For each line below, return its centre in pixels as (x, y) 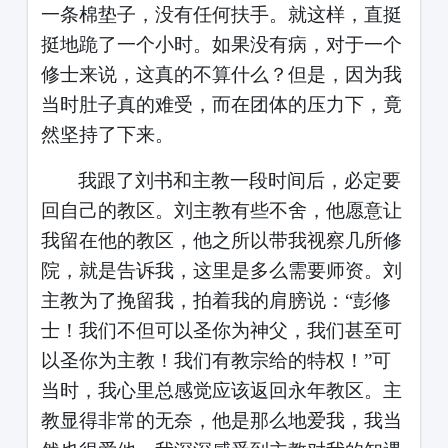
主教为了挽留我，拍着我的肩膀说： (192, 300)
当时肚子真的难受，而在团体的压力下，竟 (221, 104)
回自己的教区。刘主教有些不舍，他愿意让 (221, 210)
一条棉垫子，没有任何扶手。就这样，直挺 (221, 14)
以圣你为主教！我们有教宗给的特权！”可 (215, 360)
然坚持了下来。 (107, 134)
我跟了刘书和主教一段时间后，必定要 (239, 180)
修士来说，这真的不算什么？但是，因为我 (221, 74)
